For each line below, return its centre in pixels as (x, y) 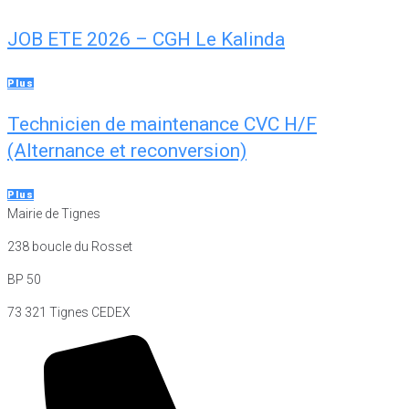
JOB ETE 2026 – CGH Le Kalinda (146, 39)
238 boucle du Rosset (70, 246)
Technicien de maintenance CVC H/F (162, 124)
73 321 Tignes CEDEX (69, 312)
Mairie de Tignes (54, 213)
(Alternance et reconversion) (127, 150)
